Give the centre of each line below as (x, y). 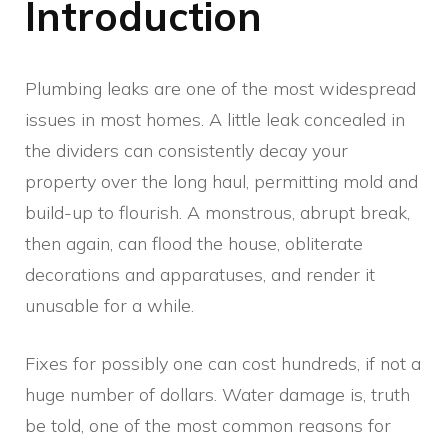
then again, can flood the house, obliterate (194, 243)
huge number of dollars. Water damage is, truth (217, 394)
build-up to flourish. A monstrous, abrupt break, (217, 212)
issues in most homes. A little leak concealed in (215, 119)
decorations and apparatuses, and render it (200, 274)
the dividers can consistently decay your (186, 150)
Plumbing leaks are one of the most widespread (220, 88)
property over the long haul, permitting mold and (221, 181)
